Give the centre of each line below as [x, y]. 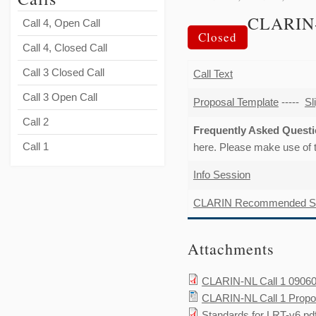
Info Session [221, 174]
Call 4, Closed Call [65, 47]
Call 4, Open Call [61, 23]
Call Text [213, 73]
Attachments [231, 248]
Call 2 [36, 121]
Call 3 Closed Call [63, 72]
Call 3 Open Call [60, 97]
